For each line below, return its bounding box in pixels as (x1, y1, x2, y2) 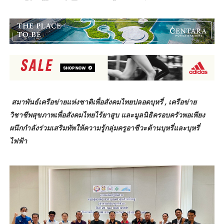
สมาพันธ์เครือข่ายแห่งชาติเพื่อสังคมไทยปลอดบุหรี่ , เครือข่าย (11, 96, 196, 106)
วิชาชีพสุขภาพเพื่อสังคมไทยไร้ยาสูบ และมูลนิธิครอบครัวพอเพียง (9, 109, 205, 119)
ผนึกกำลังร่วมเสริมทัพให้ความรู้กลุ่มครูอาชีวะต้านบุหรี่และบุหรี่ (9, 122, 199, 132)
